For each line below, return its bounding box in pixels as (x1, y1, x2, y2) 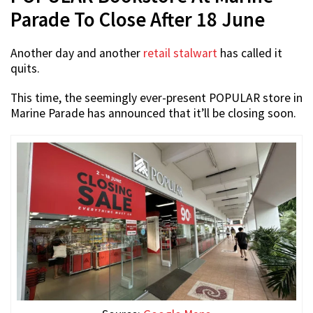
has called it (217, 45, 282, 61)
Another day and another (10, 45, 143, 61)
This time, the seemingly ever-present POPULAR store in (10, 90, 303, 106)
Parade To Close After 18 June (10, 7, 265, 33)
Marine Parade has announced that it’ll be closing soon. (10, 105, 296, 122)
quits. (10, 61, 40, 77)
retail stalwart (143, 45, 217, 61)
